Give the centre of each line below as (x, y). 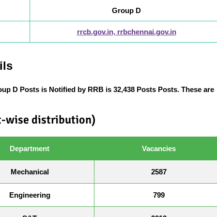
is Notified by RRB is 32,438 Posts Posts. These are (126, 89)
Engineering (30, 195)
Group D (126, 10)
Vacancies (159, 148)
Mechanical (30, 171)
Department (30, 148)
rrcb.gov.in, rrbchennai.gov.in (126, 31)
